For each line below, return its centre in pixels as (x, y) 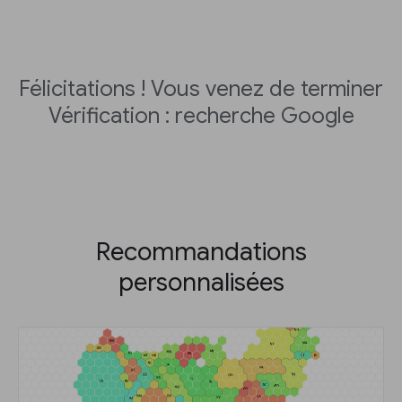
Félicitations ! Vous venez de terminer (201, 89)
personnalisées (201, 283)
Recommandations (201, 252)
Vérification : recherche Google (201, 116)
